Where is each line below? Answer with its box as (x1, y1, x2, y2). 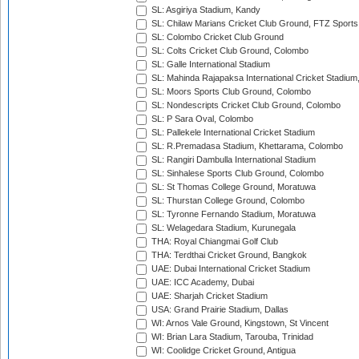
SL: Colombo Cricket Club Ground (149, 32, 284, 42)
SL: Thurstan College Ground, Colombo (149, 196, 305, 206)
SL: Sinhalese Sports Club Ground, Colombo (149, 168, 324, 179)
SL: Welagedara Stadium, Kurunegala (149, 223, 296, 233)
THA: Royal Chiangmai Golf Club (149, 236, 278, 247)
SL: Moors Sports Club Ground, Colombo (149, 87, 311, 97)
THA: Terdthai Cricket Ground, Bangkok (149, 250, 307, 260)
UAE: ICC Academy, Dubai (149, 277, 254, 288)
